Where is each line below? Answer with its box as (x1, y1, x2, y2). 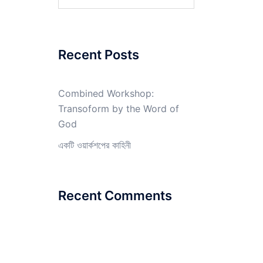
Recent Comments (58, 188, 172, 203)
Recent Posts (58, 47, 139, 62)
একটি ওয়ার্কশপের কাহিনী (58, 139, 131, 151)
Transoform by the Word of (58, 103, 179, 114)
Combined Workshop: (58, 87, 154, 99)
